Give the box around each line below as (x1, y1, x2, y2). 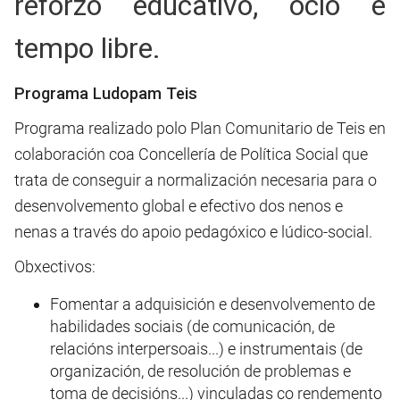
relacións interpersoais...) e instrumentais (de (50, 339, 362, 359)
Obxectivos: (14, 256, 96, 276)
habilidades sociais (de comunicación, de (50, 317, 335, 337)
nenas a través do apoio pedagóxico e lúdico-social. (14, 221, 372, 241)
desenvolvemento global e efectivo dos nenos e (14, 196, 343, 215)
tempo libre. (14, 30, 161, 65)
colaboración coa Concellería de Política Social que (14, 144, 368, 163)
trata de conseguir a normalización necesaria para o (14, 170, 377, 189)
